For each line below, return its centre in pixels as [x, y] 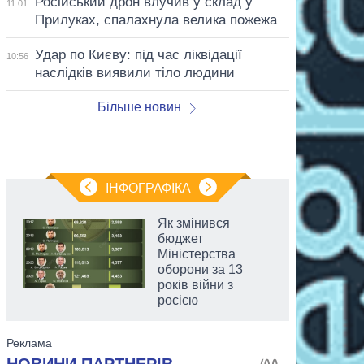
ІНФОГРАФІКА [148, 188]
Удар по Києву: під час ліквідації [138, 54]
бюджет [180, 238]
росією [178, 300]
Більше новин [139, 106]
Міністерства [197, 253]
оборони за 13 [200, 269]
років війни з [195, 284]
